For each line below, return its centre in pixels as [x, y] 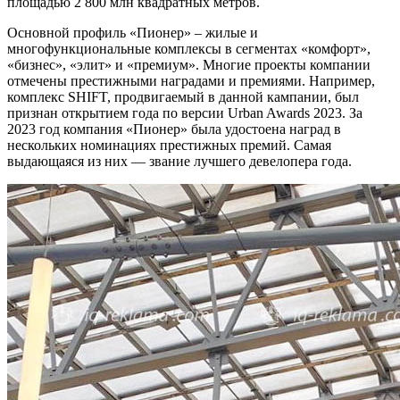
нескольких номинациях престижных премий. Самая [169, 146]
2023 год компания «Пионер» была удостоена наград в [174, 129]
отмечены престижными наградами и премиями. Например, [191, 81]
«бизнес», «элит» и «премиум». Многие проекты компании [189, 65]
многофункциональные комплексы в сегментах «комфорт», [189, 49]
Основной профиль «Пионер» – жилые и [133, 33]
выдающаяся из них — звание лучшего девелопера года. [179, 162]
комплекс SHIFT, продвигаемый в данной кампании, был [183, 97]
